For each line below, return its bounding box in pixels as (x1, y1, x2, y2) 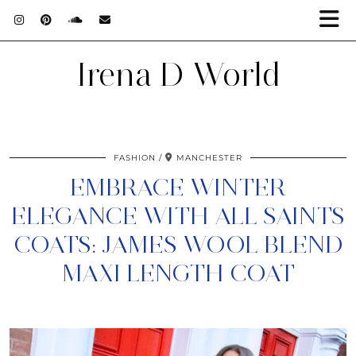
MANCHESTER (176, 153, 242, 163)
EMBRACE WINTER (70, 172, 286, 202)
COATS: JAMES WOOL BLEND (13, 230, 343, 259)
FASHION (114, 153, 156, 163)
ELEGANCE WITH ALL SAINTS (11, 201, 345, 230)
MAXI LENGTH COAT (61, 258, 295, 288)
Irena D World (75, 56, 281, 94)
